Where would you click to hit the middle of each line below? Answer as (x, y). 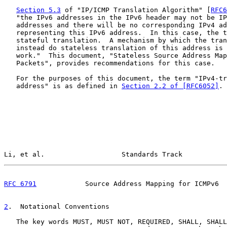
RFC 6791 (20, 184)
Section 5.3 (39, 10)
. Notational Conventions (59, 206)
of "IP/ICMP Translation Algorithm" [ (136, 10)
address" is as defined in (63, 86)
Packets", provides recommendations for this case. (109, 63)
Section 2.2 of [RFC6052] (170, 86)
